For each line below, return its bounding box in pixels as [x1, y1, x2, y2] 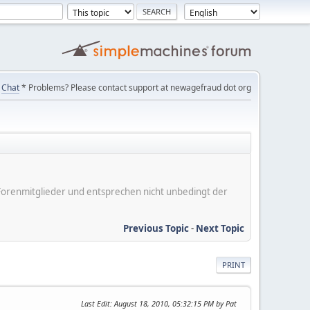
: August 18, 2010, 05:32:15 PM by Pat [110, 298, 237, 309]
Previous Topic [123, 221, 189, 235]
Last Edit [81, 298, 110, 309]
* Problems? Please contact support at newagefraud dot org [19, 82, 251, 93]
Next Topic [196, 221, 244, 235]
